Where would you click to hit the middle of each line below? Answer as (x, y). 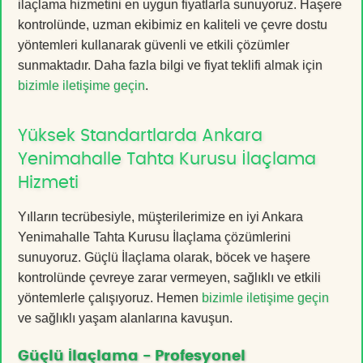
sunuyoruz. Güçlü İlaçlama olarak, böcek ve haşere (164, 257)
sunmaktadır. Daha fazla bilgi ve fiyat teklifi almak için (170, 65)
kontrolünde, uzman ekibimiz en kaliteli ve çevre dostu (173, 24)
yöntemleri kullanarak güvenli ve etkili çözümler (154, 45)
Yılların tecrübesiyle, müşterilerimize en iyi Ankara (160, 216)
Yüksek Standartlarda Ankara (140, 135)
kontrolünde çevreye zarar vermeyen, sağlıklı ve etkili (169, 277)
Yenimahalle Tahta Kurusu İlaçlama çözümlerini (154, 237)
